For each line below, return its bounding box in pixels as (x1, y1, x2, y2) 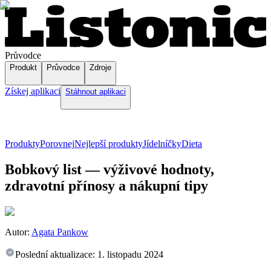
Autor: (5, 227, 30, 238)
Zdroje (90, 63, 111, 73)
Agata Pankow (31, 227, 88, 238)
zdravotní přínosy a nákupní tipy (5, 178, 208, 194)
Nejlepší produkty (74, 139, 143, 149)
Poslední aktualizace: (15, 249, 95, 260)
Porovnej (40, 139, 74, 149)
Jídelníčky (143, 139, 181, 149)
